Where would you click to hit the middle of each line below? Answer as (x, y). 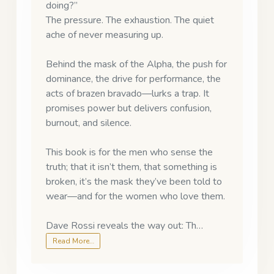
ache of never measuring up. (105, 35)
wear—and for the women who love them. (135, 196)
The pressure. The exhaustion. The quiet (130, 20)
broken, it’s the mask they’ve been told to (134, 181)
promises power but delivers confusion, (129, 108)
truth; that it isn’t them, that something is (131, 167)
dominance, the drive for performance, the (133, 79)
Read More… (73, 241)
